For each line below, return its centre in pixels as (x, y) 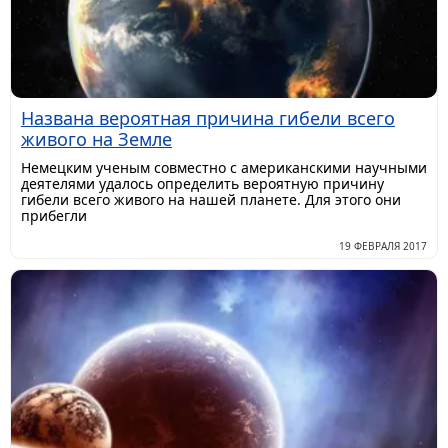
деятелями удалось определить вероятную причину (202, 183)
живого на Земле (96, 138)
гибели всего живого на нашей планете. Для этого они (211, 199)
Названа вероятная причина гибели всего (208, 117)
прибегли (54, 215)
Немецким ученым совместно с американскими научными (224, 167)
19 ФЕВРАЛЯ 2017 (383, 245)
